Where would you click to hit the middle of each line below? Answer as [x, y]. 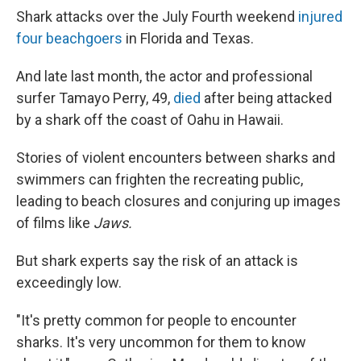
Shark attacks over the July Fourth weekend [157, 17]
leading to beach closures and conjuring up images [178, 201]
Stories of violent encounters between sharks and [176, 158]
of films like [55, 223]
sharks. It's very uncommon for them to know [161, 342]
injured [320, 17]
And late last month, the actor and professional [164, 76]
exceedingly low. [69, 282]
